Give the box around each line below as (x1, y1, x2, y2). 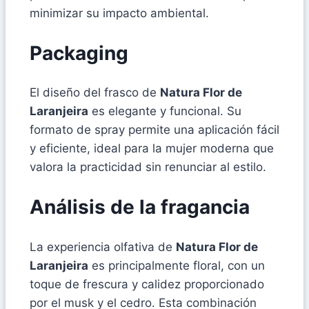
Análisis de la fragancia (30, 195, 250, 219)
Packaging (30, 41, 128, 65)
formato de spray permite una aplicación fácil (30, 123, 279, 137)
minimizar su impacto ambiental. (30, 6, 209, 20)
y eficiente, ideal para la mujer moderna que (30, 141, 274, 156)
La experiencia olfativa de (30, 239, 176, 254)
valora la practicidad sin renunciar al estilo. (30, 160, 266, 175)
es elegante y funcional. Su (88, 104, 241, 119)
